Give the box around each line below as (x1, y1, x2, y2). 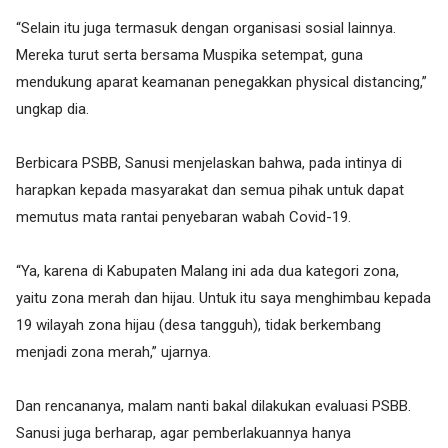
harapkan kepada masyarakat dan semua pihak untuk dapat (16, 181, 404, 200)
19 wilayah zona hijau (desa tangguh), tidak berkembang (16, 316, 381, 335)
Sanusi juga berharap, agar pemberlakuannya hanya (16, 424, 351, 443)
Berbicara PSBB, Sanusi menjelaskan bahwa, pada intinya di (16, 154, 402, 173)
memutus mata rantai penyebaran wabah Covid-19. (16, 208, 351, 227)
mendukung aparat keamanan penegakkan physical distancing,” (16, 73, 427, 92)
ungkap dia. (16, 100, 89, 119)
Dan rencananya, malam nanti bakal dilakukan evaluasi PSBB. (16, 397, 411, 416)
